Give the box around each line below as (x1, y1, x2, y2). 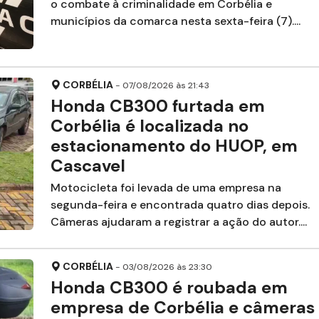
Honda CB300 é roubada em (50, 276, 288, 299)
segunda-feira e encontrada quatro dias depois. (50, 197, 310, 213)
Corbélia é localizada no (50, 115, 249, 137)
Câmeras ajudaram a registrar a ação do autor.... (50, 214, 307, 230)
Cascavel (50, 155, 125, 177)
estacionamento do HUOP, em (50, 135, 298, 157)
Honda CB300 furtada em (50, 95, 265, 117)
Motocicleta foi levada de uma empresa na (50, 180, 281, 196)
